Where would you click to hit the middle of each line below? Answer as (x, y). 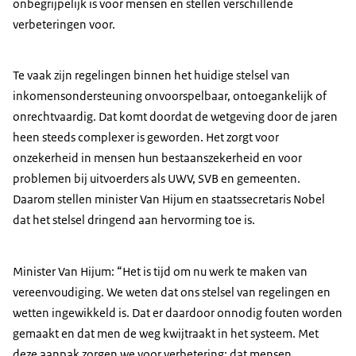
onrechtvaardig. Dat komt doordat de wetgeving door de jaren (175, 117)
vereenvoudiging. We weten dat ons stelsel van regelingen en (172, 292)
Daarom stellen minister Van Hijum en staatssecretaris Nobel (169, 199)
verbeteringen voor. (64, 25)
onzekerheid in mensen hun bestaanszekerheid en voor (157, 158)
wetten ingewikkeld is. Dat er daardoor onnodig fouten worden (178, 312)
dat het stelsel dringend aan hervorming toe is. (134, 220)
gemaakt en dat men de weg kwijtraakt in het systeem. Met (166, 333)
